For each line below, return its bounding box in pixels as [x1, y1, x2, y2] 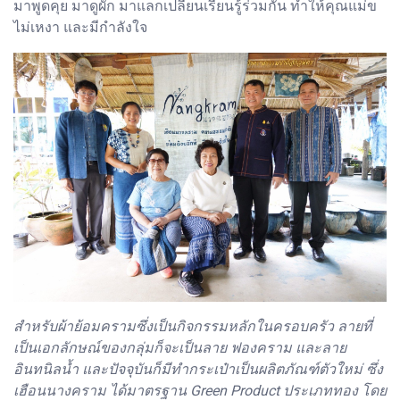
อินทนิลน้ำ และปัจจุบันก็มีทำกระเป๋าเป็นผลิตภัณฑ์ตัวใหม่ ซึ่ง [13, 361, 383, 379]
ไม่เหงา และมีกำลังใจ [13, 18, 147, 36]
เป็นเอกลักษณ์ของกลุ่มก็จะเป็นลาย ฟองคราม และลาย [13, 339, 346, 357]
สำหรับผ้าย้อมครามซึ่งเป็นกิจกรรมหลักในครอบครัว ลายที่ [13, 318, 372, 336]
